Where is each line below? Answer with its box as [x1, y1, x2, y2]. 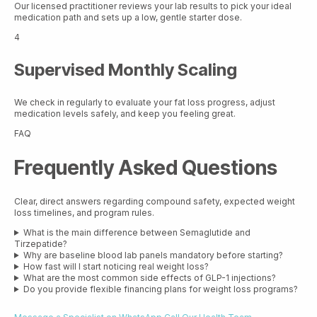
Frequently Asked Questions [14, 155, 277, 180]
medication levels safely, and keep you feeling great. [14, 108, 236, 120]
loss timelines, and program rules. [14, 207, 154, 218]
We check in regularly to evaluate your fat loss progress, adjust [14, 97, 275, 108]
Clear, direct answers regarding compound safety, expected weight [14, 195, 295, 207]
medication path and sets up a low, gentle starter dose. [14, 12, 242, 23]
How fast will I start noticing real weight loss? [23, 260, 209, 272]
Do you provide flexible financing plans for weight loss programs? [23, 283, 298, 294]
